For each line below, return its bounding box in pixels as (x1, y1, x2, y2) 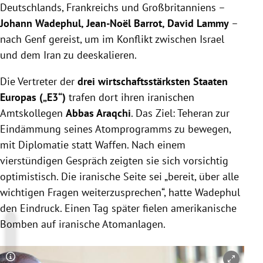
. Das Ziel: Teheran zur (131, 106, 230, 120)
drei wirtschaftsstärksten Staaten (77, 74, 228, 88)
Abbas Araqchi (66, 106, 131, 120)
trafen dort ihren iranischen (66, 90, 194, 104)
